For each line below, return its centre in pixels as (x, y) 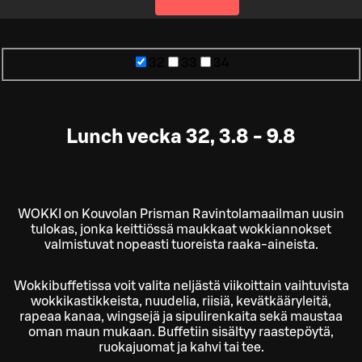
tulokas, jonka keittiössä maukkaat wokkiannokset (181, 230)
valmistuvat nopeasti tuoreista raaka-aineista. (181, 245)
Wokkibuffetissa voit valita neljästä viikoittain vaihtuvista (181, 286)
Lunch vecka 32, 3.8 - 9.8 (181, 137)
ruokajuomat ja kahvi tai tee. (181, 348)
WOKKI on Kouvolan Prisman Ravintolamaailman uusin (181, 215)
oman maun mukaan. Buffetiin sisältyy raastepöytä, (181, 333)
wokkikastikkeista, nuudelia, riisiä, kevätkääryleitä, (181, 302)
